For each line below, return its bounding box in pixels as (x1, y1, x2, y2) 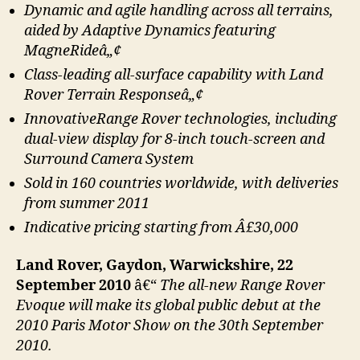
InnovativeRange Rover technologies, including (24, 109, 337, 129)
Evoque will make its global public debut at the (16, 297, 321, 316)
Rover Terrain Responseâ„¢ (24, 85, 203, 104)
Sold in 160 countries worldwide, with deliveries (24, 174, 338, 193)
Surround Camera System (24, 149, 194, 169)
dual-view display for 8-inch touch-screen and (24, 129, 325, 149)
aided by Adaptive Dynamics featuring (24, 21, 276, 40)
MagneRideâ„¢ (24, 41, 121, 60)
